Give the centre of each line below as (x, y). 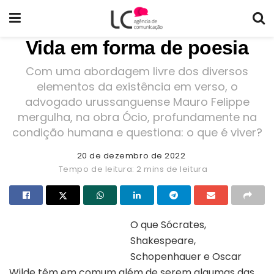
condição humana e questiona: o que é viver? (137, 132)
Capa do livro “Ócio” (70, 242)
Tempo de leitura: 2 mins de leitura (133, 169)
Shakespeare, (163, 240)
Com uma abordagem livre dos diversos (137, 71)
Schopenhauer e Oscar (186, 256)
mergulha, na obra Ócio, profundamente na (137, 117)
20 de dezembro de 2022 (131, 155)
